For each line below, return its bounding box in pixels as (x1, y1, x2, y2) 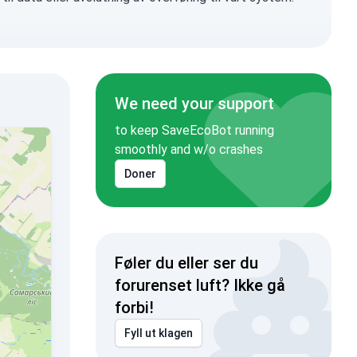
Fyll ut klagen (124, 327, 193, 339)
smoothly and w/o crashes (114, 142, 263, 157)
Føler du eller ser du (114, 253, 258, 273)
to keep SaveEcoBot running (114, 123, 274, 138)
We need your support (114, 94, 274, 113)
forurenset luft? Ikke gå (114, 276, 285, 295)
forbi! (114, 298, 154, 317)
